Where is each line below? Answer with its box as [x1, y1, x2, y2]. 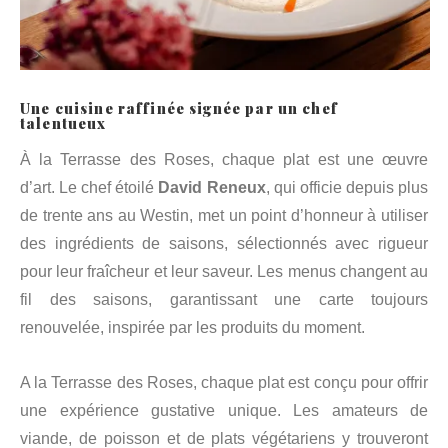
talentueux [20, 113, 107, 134]
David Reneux [158, 178, 266, 196]
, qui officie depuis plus [265, 178, 429, 196]
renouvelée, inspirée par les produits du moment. [20, 318, 365, 336]
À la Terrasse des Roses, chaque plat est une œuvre [20, 150, 428, 168]
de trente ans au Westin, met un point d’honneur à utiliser [20, 206, 428, 224]
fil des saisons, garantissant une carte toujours [20, 290, 428, 308]
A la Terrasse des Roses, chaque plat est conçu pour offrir [20, 373, 428, 391]
